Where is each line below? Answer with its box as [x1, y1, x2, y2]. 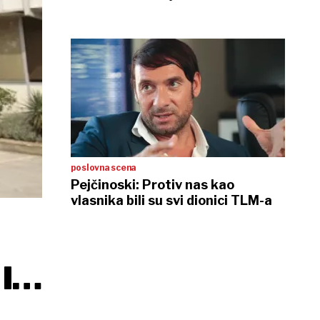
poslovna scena [70, 162, 137, 173]
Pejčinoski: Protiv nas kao [70, 177, 234, 192]
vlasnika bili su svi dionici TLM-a [70, 193, 272, 208]
